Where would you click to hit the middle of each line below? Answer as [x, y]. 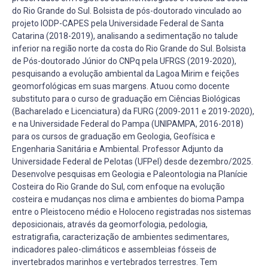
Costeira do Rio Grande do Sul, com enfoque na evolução [118, 187]
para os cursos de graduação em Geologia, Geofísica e [114, 137]
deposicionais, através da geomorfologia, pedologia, [110, 225]
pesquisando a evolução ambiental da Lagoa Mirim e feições [126, 74]
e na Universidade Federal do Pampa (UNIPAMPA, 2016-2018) [128, 124]
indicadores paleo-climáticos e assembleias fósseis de [114, 250]
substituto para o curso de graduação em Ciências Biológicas [126, 99]
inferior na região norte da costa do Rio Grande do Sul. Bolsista [129, 49]
